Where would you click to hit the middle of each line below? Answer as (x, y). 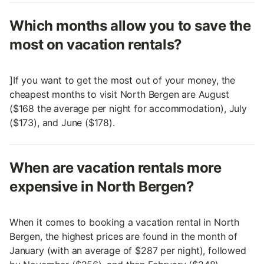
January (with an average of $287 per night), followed (128, 251)
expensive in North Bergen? (102, 187)
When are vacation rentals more (115, 168)
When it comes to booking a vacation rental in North (125, 222)
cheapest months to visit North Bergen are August (119, 95)
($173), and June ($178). (62, 123)
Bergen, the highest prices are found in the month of (123, 237)
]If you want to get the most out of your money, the (123, 80)
